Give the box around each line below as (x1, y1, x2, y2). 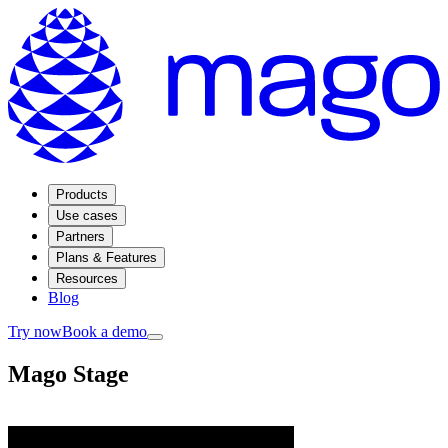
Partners (56, 229, 105, 245)
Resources (56, 271, 118, 287)
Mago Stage (8, 361, 129, 388)
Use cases (56, 208, 118, 224)
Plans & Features (56, 250, 157, 266)
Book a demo (62, 323, 147, 341)
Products (56, 187, 108, 203)
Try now (8, 323, 62, 341)
